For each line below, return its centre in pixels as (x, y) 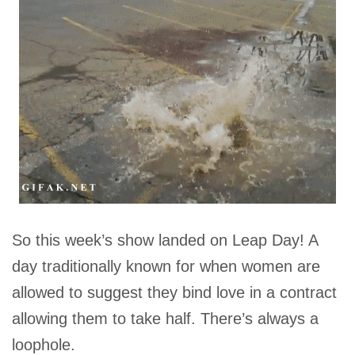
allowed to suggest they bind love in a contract (174, 292)
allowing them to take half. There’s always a (165, 319)
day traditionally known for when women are (166, 266)
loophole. (44, 345)
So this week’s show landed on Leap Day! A (165, 240)
